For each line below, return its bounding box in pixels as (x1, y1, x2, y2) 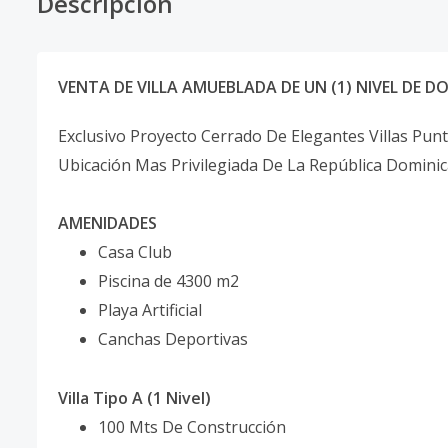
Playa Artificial (98, 299, 202, 321)
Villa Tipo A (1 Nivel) (58, 387, 211, 409)
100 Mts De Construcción (98, 416, 286, 438)
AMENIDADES (58, 212, 157, 234)
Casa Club (98, 241, 172, 263)
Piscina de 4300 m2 (98, 270, 239, 292)
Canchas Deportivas (98, 328, 248, 350)
